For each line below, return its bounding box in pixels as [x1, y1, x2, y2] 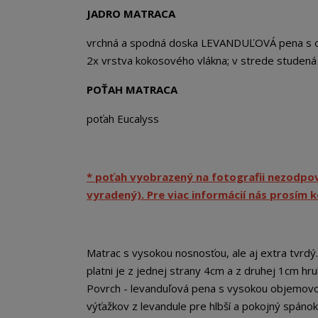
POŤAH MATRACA [87, 82, 177, 97]
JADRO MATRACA [87, 6, 175, 21]
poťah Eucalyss [87, 111, 159, 126]
